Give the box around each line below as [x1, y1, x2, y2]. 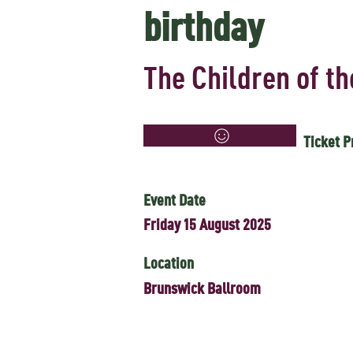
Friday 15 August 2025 [143, 214, 271, 233]
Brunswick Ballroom [143, 278, 261, 297]
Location [143, 253, 194, 272]
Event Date [143, 190, 206, 209]
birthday [143, 2, 264, 49]
